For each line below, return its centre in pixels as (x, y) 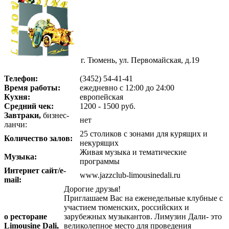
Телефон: (21, 79)
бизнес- (56, 116)
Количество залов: (38, 139)
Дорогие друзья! (92, 189)
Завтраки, (24, 116)
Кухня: (17, 97)
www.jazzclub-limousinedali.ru (130, 175)
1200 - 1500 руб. (108, 106)
